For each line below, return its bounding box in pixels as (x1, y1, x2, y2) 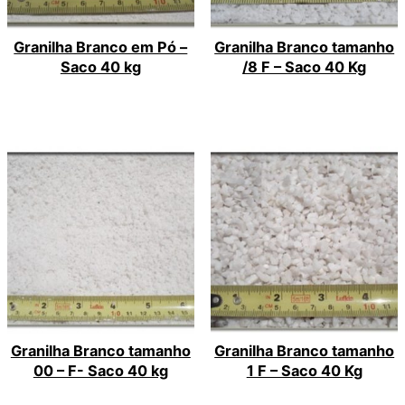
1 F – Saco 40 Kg (246, 361, 363, 380)
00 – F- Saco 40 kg (33, 361, 168, 380)
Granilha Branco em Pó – (14, 37, 188, 56)
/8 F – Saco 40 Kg (242, 57, 367, 76)
